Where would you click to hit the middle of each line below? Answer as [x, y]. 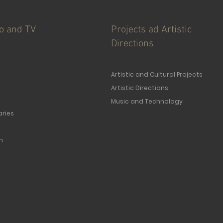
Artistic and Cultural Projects [157, 74]
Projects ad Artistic [151, 30]
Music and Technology [147, 101]
